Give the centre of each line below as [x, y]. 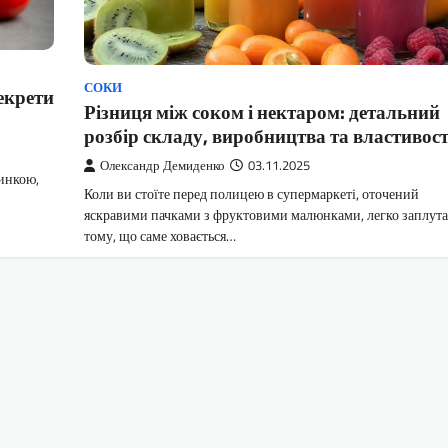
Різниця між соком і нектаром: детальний [262, 112]
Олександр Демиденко [162, 166]
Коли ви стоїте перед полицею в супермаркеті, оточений [251, 194]
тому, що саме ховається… [160, 236]
